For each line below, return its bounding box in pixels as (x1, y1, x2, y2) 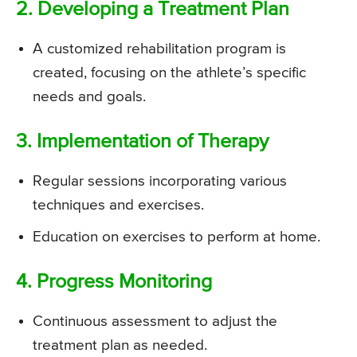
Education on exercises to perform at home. (33, 229, 320, 245)
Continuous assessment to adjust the (33, 314, 277, 330)
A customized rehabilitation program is (33, 41, 286, 57)
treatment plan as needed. (33, 338, 207, 354)
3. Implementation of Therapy (16, 132, 269, 153)
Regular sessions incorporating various (33, 174, 287, 190)
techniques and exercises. (33, 198, 204, 214)
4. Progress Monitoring (16, 273, 212, 293)
